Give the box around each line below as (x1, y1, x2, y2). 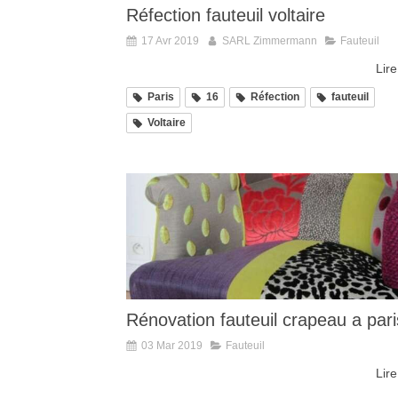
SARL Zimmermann (222, 35, 317, 48)
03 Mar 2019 (141, 338, 203, 352)
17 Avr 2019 (141, 35, 199, 48)
